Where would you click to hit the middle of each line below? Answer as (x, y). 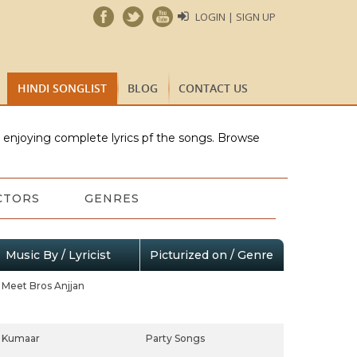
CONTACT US (213, 88)
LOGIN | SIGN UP (235, 17)
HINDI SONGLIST (62, 88)
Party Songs (175, 338)
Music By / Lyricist (58, 255)
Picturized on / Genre (211, 255)
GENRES (112, 198)
